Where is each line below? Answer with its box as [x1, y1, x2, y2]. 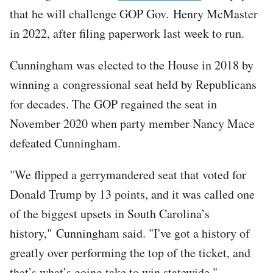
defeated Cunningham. [10, 134, 121, 151]
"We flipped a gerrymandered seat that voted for [10, 166, 246, 183]
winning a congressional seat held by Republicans [10, 76, 257, 93]
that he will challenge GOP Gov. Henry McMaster [10, 5, 258, 22]
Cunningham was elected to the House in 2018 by [10, 56, 253, 73]
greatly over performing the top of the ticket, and [10, 244, 250, 261]
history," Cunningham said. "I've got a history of [10, 224, 250, 241]
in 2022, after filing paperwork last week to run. [10, 24, 244, 41]
